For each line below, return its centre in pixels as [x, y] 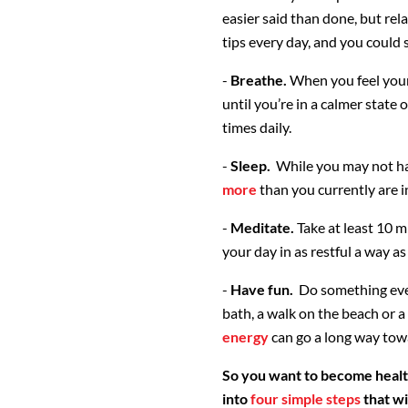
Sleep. [252, 165]
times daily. [257, 127]
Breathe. [259, 79]
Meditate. [262, 227]
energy [245, 336]
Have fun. [263, 289]
